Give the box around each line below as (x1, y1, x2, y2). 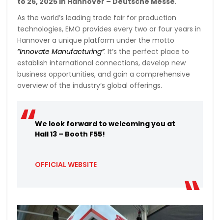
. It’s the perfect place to (104, 47, 189, 57)
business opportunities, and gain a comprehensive (17, 69, 190, 80)
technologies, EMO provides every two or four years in (17, 24, 201, 34)
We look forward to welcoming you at (35, 119, 175, 129)
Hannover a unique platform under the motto (17, 35, 174, 46)
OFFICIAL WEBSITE (35, 160, 97, 170)
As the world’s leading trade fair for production (17, 13, 176, 23)
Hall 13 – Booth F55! (35, 129, 105, 139)
